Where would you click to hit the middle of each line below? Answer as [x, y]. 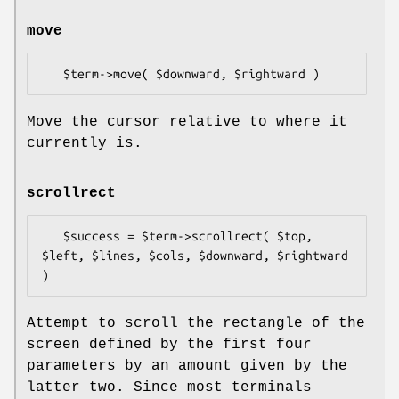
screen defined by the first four [169, 344]
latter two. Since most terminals [169, 387]
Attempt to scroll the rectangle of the [196, 323]
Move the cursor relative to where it [187, 122]
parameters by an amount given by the [187, 366]
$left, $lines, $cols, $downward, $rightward [195, 255]
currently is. [85, 144]
